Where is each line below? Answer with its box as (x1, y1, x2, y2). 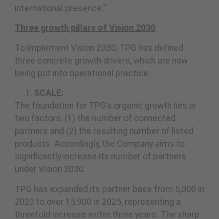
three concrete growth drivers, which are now (15, 55, 188, 66)
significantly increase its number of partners (15, 152, 186, 162)
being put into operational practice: (15, 68, 150, 78)
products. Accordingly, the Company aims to (15, 139, 185, 149)
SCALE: (34, 88, 64, 98)
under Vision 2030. (15, 164, 86, 175)
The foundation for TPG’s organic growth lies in (15, 101, 196, 111)
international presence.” (15, 3, 106, 14)
